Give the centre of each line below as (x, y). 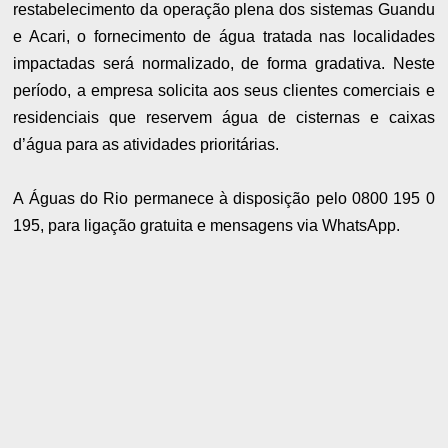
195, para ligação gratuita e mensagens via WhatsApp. (207, 226)
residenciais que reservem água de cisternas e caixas (224, 118)
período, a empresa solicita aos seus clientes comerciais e (224, 91)
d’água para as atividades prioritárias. (146, 145)
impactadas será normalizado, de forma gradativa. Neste (224, 64)
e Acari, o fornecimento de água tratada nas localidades (224, 37)
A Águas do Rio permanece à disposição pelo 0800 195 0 (224, 199)
